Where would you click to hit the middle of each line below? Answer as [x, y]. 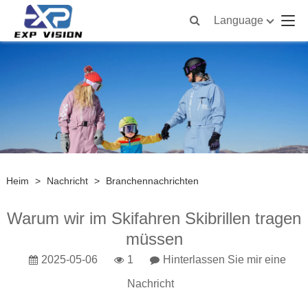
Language [239, 20]
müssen [154, 239]
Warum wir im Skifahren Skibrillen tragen [154, 219]
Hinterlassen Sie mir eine [224, 260]
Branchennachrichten [152, 181]
